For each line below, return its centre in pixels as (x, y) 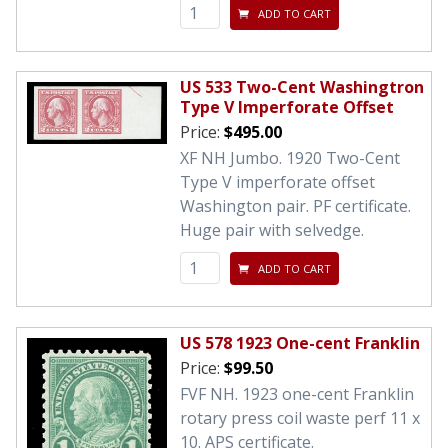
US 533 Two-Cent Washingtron (302, 87)
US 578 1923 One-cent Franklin (300, 342)
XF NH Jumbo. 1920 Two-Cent (290, 158)
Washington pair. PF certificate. (295, 206)
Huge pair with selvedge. (272, 230)
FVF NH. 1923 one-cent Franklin (297, 393)
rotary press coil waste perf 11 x (300, 417)
